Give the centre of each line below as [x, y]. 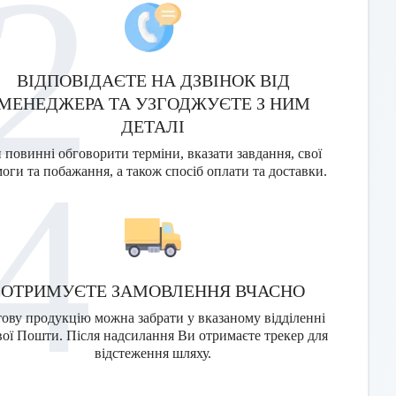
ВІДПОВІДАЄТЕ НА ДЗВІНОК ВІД [153, 81]
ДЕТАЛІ [153, 127]
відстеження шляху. [153, 354]
